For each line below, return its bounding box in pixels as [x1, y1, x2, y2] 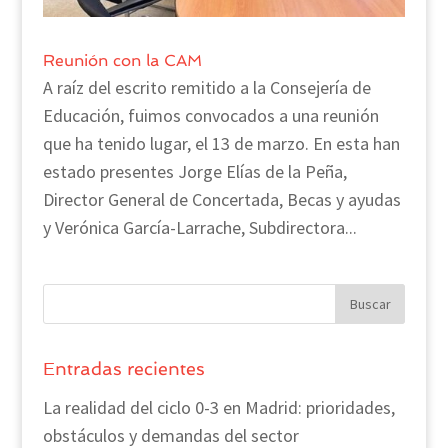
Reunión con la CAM [42, 50, 202, 70]
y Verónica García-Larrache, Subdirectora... [42, 215, 357, 239]
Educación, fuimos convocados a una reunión [42, 103, 379, 127]
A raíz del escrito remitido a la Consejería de [42, 75, 371, 99]
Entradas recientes [42, 357, 205, 379]
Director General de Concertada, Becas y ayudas [42, 187, 401, 211]
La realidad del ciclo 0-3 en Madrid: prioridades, [42, 395, 395, 419]
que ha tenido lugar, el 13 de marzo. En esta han [42, 131, 400, 155]
